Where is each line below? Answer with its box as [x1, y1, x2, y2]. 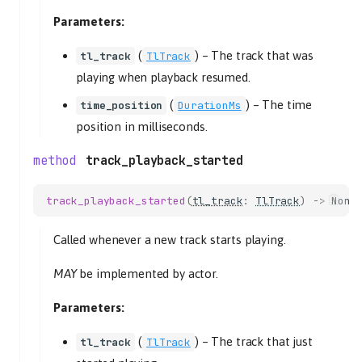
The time [262, 98, 313, 112]
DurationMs [178, 99, 242, 112]
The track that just [211, 335, 313, 348]
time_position [80, 99, 163, 112]
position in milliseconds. [76, 120, 208, 133]
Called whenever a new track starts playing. [53, 233, 286, 246]
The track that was [211, 48, 314, 62]
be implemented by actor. [76, 267, 218, 280]
